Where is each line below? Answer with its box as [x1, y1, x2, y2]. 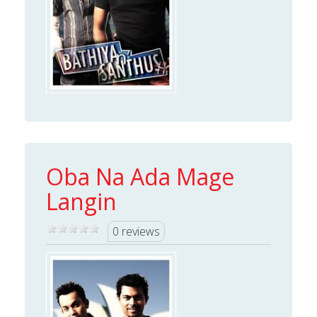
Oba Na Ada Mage [46, 161, 234, 192]
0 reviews [113, 224, 160, 240]
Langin [46, 186, 117, 217]
